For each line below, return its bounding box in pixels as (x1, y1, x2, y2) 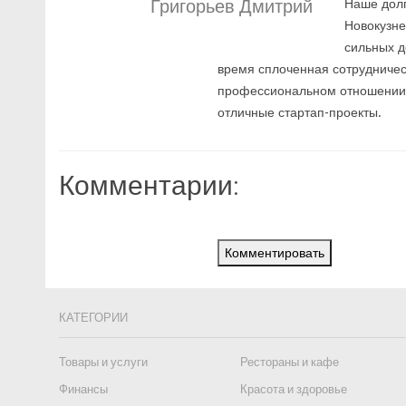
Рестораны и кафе (240, 355, 339, 369)
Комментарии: (59, 168, 239, 200)
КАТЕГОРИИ (59, 310, 128, 324)
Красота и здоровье (240, 382, 347, 396)
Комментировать (225, 246, 324, 260)
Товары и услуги (59, 355, 148, 369)
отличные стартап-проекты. (217, 105, 382, 120)
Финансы (59, 382, 108, 396)
